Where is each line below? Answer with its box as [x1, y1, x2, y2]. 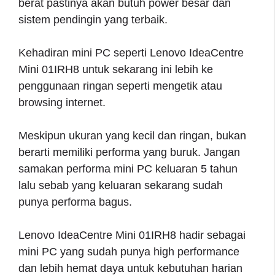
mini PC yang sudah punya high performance [18, 246, 239, 258]
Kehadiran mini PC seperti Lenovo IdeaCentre [18, 47, 244, 60]
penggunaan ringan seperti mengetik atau [18, 80, 222, 93]
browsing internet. [18, 96, 106, 109]
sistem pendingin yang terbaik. [18, 14, 168, 26]
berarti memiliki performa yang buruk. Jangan [18, 146, 240, 159]
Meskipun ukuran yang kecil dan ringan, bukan [18, 130, 246, 142]
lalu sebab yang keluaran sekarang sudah [18, 179, 223, 192]
